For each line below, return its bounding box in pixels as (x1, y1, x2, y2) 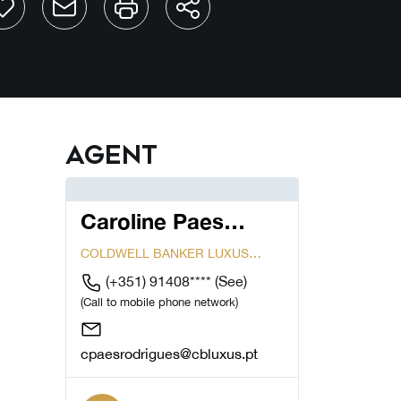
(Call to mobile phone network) (81, 295, 238, 310)
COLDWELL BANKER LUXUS (81, 246, 249, 261)
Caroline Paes (81, 209, 224, 235)
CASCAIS (81, 265, 134, 280)
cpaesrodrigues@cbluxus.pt (81, 345, 258, 362)
